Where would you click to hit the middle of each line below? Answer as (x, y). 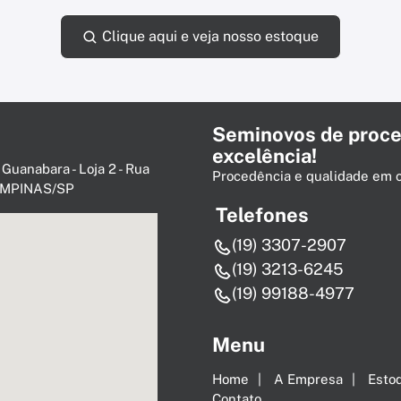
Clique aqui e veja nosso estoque (209, 37)
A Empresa (308, 380)
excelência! (264, 156)
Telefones (262, 215)
